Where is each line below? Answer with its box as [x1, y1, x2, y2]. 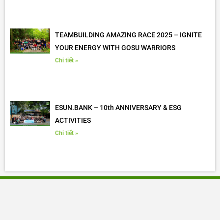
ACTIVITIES [55, 116, 91, 124]
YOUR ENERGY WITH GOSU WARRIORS [55, 44, 175, 52]
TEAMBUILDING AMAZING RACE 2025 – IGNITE [55, 31, 202, 39]
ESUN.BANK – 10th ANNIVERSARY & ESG [55, 103, 182, 111]
